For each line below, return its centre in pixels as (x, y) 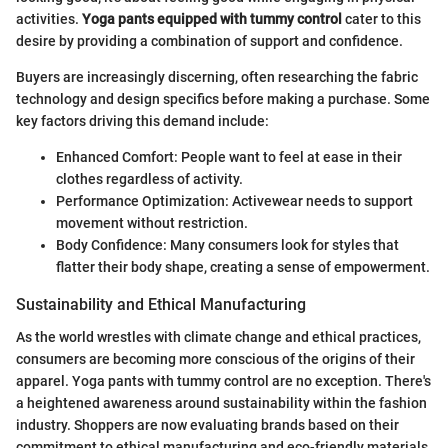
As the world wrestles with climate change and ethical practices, (218, 336)
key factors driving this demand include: (142, 121)
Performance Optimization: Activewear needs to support (234, 201)
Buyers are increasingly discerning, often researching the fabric (217, 77)
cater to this (381, 19)
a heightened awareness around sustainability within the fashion (221, 402)
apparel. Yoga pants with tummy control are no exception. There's (223, 380)
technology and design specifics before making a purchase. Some (223, 99)
